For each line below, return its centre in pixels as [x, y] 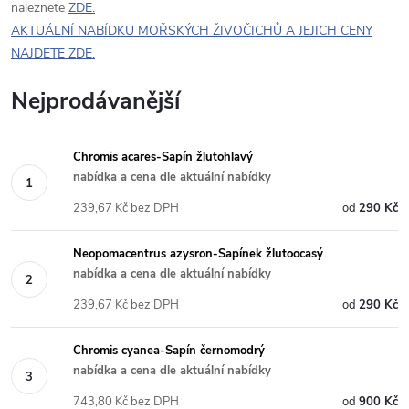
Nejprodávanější [95, 101]
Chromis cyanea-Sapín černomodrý [169, 351]
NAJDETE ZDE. [53, 53]
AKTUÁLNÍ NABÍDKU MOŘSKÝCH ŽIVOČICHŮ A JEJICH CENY [192, 31]
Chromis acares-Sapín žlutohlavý [163, 157]
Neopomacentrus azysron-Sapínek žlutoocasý [198, 254]
